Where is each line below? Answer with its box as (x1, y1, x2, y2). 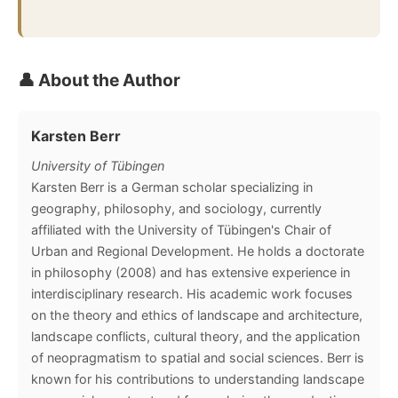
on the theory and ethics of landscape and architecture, (31, 306, 362, 322)
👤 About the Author (18, 68, 180, 91)
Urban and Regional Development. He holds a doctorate (31, 243, 364, 259)
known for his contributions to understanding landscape (31, 370, 364, 386)
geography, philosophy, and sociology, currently (31, 200, 322, 216)
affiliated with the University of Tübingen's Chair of (31, 221, 331, 237)
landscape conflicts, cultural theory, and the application (31, 328, 360, 344)
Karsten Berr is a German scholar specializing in (31, 179, 313, 195)
